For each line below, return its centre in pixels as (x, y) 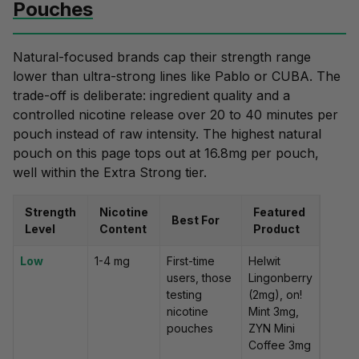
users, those (199, 278)
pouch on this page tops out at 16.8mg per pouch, (166, 153)
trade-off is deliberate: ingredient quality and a (151, 96)
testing (184, 295)
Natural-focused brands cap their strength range (162, 57)
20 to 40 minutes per (274, 115)
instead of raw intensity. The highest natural (187, 134)
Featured (279, 212)
